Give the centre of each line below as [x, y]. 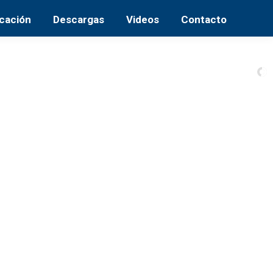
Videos [143, 19]
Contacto [204, 19]
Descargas [79, 19]
